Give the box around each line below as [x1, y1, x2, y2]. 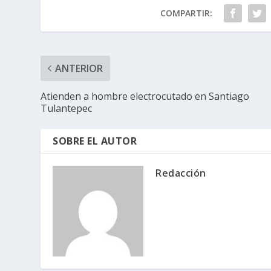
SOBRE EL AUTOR [53, 134, 137, 148]
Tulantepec [41, 101, 93, 115]
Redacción [155, 166, 206, 180]
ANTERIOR [55, 61, 103, 75]
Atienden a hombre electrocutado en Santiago [41, 89, 250, 103]
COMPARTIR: [160, 7, 212, 19]
